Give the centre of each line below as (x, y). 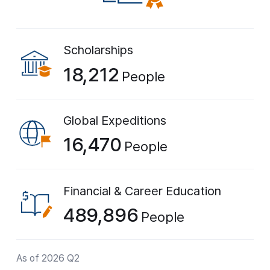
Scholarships (98, 50)
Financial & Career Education (142, 190)
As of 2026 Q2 (48, 259)
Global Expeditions (115, 120)
